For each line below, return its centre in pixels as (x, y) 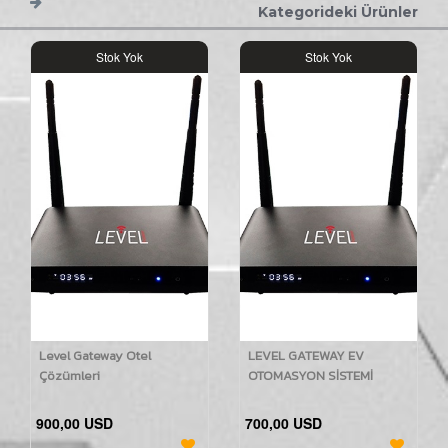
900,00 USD (74, 423)
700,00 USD (283, 423)
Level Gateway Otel (95, 355)
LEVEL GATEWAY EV (306, 355)
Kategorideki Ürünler (338, 12)
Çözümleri (69, 375)
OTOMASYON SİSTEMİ (310, 375)
